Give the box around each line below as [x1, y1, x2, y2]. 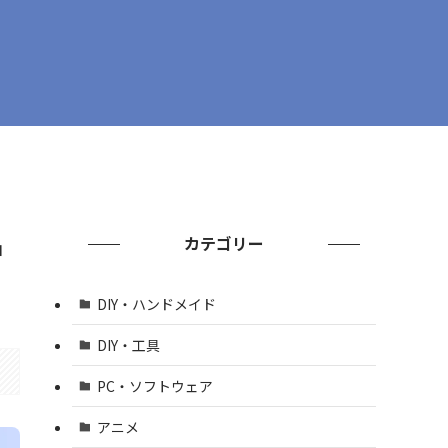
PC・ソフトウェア [96, 375, 213, 396]
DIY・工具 [96, 334, 160, 355]
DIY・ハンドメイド [96, 293, 216, 314]
